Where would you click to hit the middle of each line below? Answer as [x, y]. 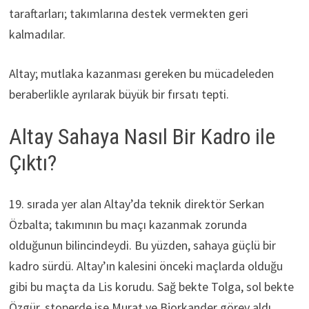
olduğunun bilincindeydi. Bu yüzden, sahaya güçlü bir [142, 246]
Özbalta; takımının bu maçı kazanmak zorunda [128, 225]
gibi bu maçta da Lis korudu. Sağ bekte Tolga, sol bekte [151, 287]
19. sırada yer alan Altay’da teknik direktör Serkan [136, 204]
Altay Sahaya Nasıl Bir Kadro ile [142, 136]
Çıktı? [32, 162]
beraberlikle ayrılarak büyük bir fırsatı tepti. [119, 94]
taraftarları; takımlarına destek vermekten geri [128, 13]
